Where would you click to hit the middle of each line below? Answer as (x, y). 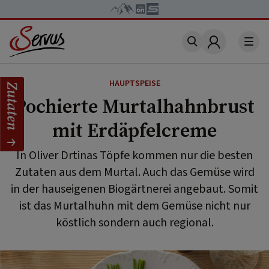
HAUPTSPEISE (134, 83)
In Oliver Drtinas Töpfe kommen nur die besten (134, 156)
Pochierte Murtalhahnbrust (134, 106)
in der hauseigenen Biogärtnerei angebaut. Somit (134, 189)
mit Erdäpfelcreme (134, 130)
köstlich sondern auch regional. (134, 223)
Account (232, 49)
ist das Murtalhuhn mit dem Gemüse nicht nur (134, 206)
